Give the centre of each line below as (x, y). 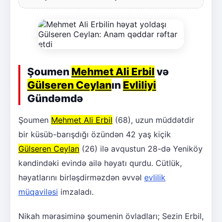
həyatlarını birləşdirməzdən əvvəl (81, 177)
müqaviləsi (38, 192)
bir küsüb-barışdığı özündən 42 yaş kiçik (95, 134)
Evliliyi (139, 85)
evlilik (155, 177)
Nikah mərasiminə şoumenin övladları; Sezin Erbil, (111, 216)
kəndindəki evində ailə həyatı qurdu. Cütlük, (100, 163)
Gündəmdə (55, 98)
